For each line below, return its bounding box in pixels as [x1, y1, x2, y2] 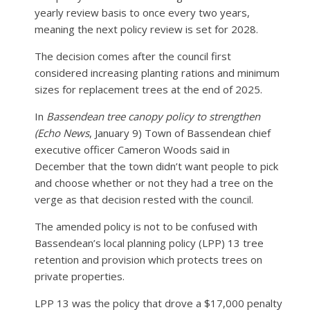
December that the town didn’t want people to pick [35, 158, 278, 173]
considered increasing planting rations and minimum [35, 65, 280, 80]
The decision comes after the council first [35, 48, 231, 63]
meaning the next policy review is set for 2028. [35, 21, 258, 36]
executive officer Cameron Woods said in [35, 142, 230, 156]
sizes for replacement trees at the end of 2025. [35, 82, 262, 96]
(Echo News [35, 125, 89, 140]
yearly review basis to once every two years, [35, 5, 250, 19]
